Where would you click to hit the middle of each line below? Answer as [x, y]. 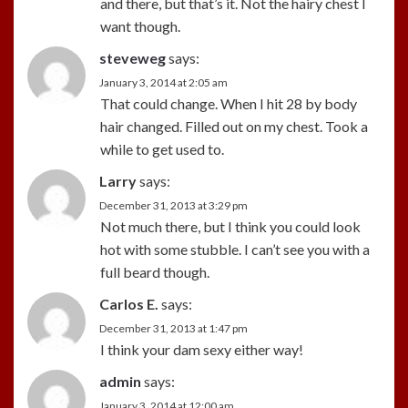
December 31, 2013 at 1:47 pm [173, 328]
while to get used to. [162, 148]
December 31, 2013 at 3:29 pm [173, 205]
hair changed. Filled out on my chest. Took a [234, 126]
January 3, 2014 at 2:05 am [163, 82]
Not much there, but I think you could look [230, 226]
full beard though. [155, 271]
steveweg [133, 57]
